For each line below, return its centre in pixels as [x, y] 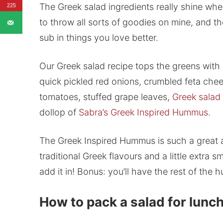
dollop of [59, 112]
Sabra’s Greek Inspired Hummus [143, 112]
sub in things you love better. [99, 38]
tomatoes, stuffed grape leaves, [106, 97]
